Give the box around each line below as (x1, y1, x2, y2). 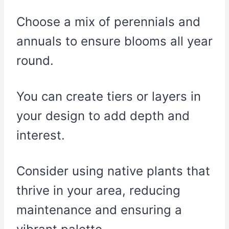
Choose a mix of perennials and (16, 14, 200, 30)
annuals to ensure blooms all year (16, 34, 213, 49)
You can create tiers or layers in (16, 89, 201, 104)
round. (16, 53, 54, 68)
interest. (16, 128, 65, 143)
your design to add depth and (16, 108, 190, 124)
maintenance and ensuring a (16, 202, 182, 218)
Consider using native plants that (16, 164, 210, 179)
